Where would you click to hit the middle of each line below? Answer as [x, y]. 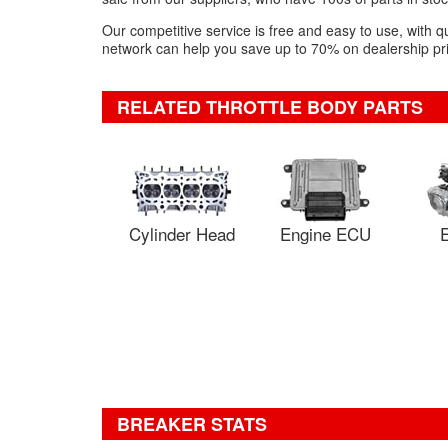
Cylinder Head [182, 233]
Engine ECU [325, 233]
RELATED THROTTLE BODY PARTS [270, 107]
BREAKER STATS [192, 424]
